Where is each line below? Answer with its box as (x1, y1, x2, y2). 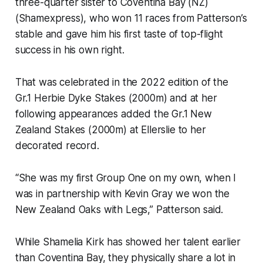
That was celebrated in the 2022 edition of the (15, 76, 228, 89)
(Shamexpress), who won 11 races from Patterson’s (15, 12, 247, 25)
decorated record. (15, 140, 102, 152)
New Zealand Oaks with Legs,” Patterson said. (15, 204, 227, 216)
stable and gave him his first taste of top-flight (15, 28, 223, 41)
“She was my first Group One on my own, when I (15, 172, 237, 184)
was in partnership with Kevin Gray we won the (15, 188, 230, 200)
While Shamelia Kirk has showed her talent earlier (15, 236, 241, 248)
